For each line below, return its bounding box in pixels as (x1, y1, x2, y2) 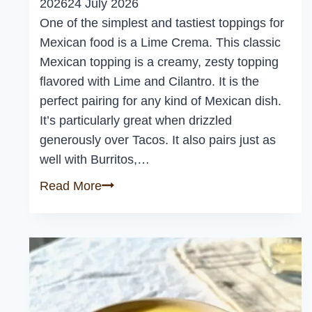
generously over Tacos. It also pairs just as (40, 133, 276, 148)
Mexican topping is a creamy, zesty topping (40, 55, 279, 70)
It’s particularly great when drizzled (40, 114, 232, 128)
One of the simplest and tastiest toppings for (40, 16, 284, 31)
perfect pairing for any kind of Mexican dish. (40, 94, 281, 109)
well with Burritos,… (40, 153, 150, 167)
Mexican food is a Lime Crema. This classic (40, 36, 281, 50)
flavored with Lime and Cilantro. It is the (40, 75, 259, 89)
